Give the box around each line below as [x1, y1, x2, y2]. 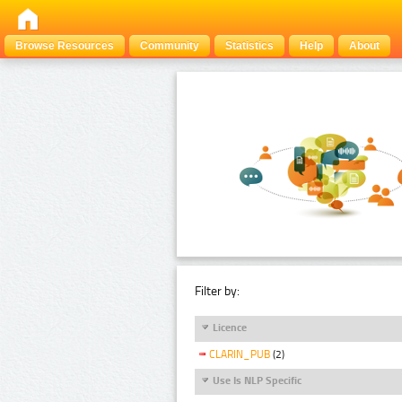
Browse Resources [15, 39, 114, 52]
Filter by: [195, 283, 240, 299]
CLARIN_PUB [209, 348, 270, 362]
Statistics [225, 39, 274, 52]
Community [140, 39, 199, 52]
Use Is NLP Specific [213, 373, 301, 387]
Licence [213, 320, 247, 334]
